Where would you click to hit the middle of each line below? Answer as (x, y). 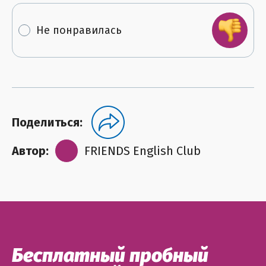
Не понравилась (79, 30)
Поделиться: (47, 122)
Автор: (30, 151)
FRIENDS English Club (142, 151)
